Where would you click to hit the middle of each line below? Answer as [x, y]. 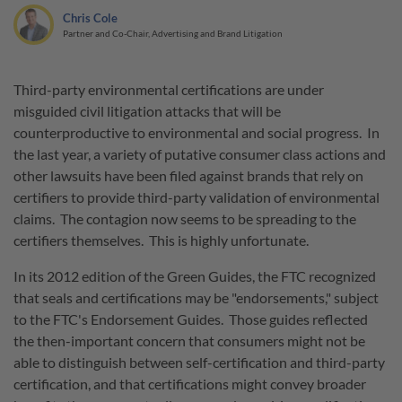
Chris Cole [90, 18]
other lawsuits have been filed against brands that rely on [188, 175]
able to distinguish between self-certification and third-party [199, 363]
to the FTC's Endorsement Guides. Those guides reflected [191, 319]
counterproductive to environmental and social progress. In [197, 132]
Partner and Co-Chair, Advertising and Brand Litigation [173, 33]
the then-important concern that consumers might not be [189, 341]
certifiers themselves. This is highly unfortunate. [161, 240]
